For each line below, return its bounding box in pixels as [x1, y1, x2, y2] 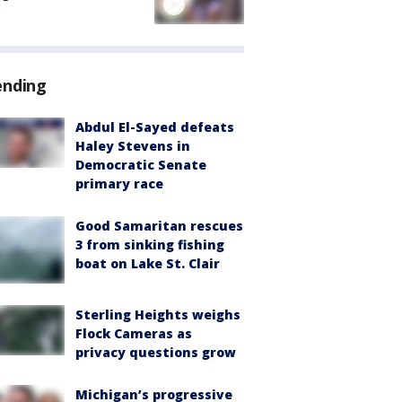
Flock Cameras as [75, 325, 192, 343]
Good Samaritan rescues [75, 217, 243, 235]
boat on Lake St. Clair [75, 255, 220, 273]
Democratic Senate [75, 156, 206, 174]
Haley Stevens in [75, 137, 190, 155]
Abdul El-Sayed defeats [75, 118, 234, 136]
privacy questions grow [75, 344, 236, 362]
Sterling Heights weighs [75, 306, 240, 324]
